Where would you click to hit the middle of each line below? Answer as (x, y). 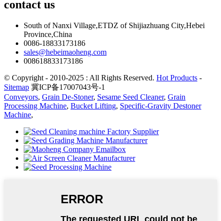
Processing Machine (35, 106)
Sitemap (17, 87)
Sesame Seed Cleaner (130, 97)
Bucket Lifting (93, 106)
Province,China (48, 35)
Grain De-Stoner (68, 97)
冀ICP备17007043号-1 (68, 87)
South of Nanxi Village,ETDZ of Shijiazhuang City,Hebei (114, 26)
